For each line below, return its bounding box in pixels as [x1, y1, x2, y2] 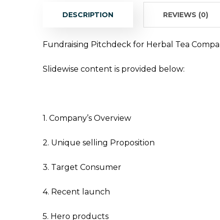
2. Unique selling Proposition [43, 138, 155, 147]
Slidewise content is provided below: [43, 64, 185, 74]
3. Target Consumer [43, 163, 123, 172]
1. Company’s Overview [43, 113, 131, 123]
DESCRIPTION [62, 10, 113, 19]
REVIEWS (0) [163, 10, 208, 19]
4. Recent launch [43, 187, 110, 196]
